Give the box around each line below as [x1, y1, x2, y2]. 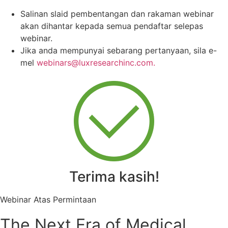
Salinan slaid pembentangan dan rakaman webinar [20, 8, 214, 19]
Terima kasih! [69, 167, 159, 185]
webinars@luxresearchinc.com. [37, 57, 155, 68]
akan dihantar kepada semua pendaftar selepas [20, 20, 203, 31]
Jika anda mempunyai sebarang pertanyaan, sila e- [20, 45, 217, 55]
